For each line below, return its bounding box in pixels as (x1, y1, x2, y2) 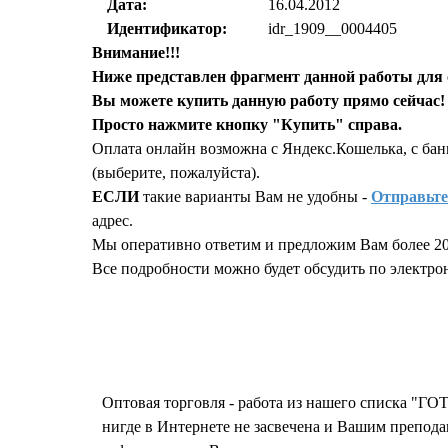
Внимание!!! (92, 44, 180, 62)
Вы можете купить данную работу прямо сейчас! (92, 92, 445, 110)
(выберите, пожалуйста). (92, 164, 260, 182)
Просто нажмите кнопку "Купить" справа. (92, 116, 402, 134)
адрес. (92, 212, 133, 230)
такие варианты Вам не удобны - (139, 188, 371, 206)
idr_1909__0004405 (268, 20, 398, 38)
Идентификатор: (107, 20, 227, 38)
